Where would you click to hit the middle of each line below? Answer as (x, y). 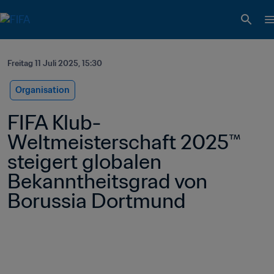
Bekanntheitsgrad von (107, 181)
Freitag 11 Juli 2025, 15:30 (55, 63)
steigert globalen (84, 161)
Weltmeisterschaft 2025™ (124, 142)
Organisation (43, 90)
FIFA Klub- (54, 122)
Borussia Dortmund (97, 201)
